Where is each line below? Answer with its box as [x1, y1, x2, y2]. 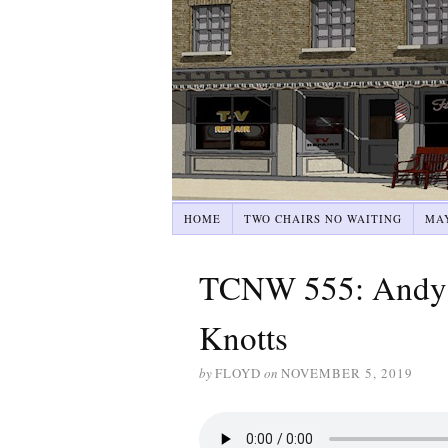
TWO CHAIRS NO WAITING [244, 211, 402, 226]
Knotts [199, 315, 288, 359]
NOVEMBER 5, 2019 [281, 364, 413, 382]
